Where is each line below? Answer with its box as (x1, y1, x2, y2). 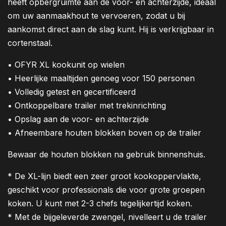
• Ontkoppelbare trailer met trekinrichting (8, 100, 166, 111)
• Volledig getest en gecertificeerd (8, 87, 136, 97)
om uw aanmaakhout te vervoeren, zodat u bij (8, 11, 185, 21)
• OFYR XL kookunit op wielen (8, 60, 125, 70)
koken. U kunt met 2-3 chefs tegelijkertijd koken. (8, 198, 192, 209)
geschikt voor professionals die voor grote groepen (8, 185, 205, 195)
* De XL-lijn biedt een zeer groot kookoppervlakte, (8, 171, 201, 182)
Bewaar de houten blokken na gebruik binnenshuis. (8, 149, 205, 160)
